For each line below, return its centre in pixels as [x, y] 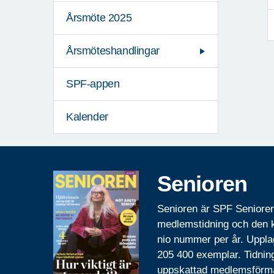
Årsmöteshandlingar [113, 51]
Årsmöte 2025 [99, 18]
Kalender [87, 117]
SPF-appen [93, 84]
